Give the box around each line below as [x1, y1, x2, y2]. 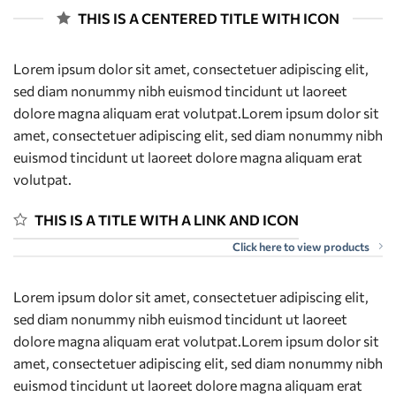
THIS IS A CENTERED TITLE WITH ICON [78, 10, 339, 27]
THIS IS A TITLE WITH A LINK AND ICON [34, 211, 299, 229]
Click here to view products [232, 239, 369, 254]
